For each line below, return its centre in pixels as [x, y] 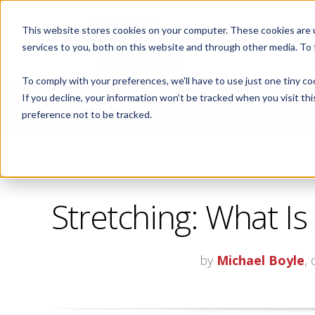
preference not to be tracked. [86, 114]
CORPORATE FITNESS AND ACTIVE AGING [153, 107]
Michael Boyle [261, 260]
